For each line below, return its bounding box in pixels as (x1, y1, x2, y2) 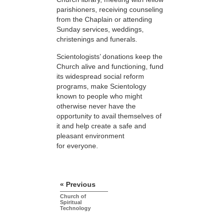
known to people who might (56, 92, 142, 100)
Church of (60, 193, 86, 199)
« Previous (60, 180, 96, 188)
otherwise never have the (56, 102, 136, 110)
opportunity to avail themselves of (56, 111, 162, 120)
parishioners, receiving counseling (56, 5, 163, 14)
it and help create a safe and (56, 121, 146, 130)
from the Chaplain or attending (56, 15, 152, 24)
